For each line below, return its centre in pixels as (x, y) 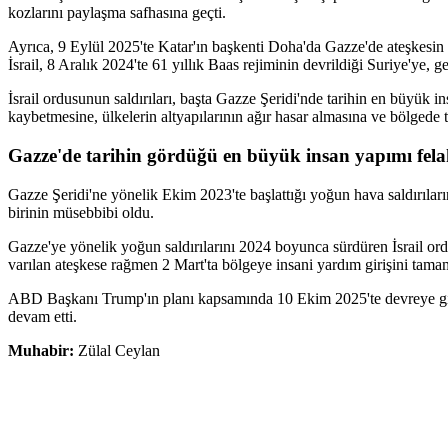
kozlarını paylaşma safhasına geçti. (117, 13)
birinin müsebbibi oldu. (81, 212)
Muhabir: (43, 350)
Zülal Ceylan (119, 350)
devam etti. (42, 316)
